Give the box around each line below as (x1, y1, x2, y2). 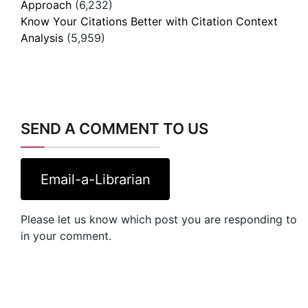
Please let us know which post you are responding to (21, 212, 297, 227)
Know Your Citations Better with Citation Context (21, 14, 278, 29)
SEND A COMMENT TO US (21, 120, 208, 138)
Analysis (21, 31, 63, 45)
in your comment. (21, 229, 111, 243)
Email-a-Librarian (40, 170, 151, 188)
